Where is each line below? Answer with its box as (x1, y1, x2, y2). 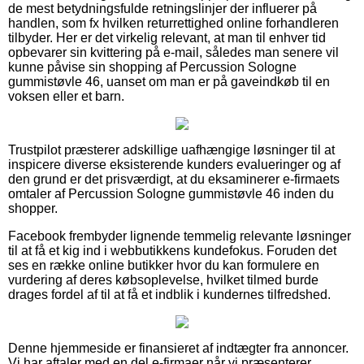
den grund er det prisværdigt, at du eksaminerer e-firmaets (8, 171, 340, 186)
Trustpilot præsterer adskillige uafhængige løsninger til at (8, 142, 335, 157)
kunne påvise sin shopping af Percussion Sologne (8, 59, 297, 74)
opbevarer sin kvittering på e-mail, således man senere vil (8, 45, 339, 59)
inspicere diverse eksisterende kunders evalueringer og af (8, 157, 340, 171)
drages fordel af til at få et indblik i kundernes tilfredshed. (8, 287, 331, 301)
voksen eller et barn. (8, 89, 124, 103)
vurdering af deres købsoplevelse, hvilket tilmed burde (8, 272, 318, 287)
